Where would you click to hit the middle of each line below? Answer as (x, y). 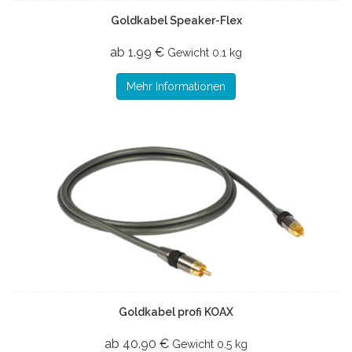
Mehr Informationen (176, 86)
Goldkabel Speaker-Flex (176, 20)
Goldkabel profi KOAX (176, 312)
